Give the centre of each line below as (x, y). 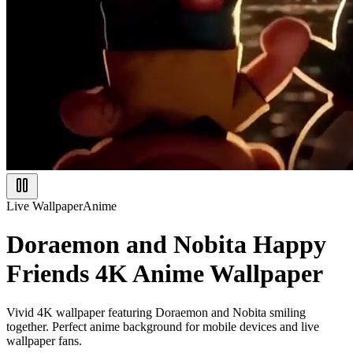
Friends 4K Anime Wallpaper (165, 274)
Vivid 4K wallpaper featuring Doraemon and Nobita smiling (156, 312)
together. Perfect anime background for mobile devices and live (163, 326)
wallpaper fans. (44, 340)
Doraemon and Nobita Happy (166, 245)
